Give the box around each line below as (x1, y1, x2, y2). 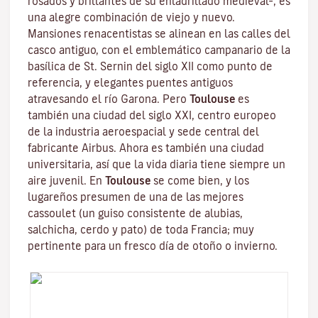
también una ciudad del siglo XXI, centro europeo (28, 110, 276, 121)
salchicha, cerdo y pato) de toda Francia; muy (28, 224, 254, 235)
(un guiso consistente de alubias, (76, 208, 243, 219)
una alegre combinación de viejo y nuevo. (28, 12, 235, 23)
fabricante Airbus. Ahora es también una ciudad (28, 143, 264, 153)
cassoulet (28, 208, 76, 219)
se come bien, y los (150, 175, 249, 186)
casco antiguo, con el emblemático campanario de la (28, 45, 290, 55)
